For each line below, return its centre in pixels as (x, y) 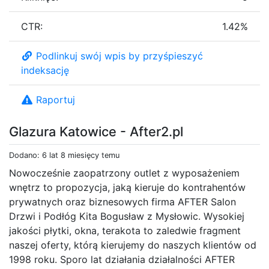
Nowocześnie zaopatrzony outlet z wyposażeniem (124, 173)
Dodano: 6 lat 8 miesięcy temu (64, 155)
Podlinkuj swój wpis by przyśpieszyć (119, 56)
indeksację (45, 70)
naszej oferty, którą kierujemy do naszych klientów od (133, 245)
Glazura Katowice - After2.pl (96, 131)
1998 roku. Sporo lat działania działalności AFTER (122, 259)
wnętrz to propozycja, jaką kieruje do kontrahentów (127, 187)
